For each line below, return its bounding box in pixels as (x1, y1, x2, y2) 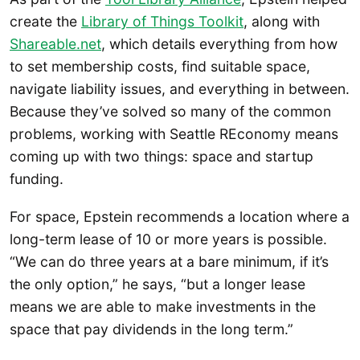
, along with (243, 12, 320, 30)
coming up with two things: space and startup (10, 147, 313, 165)
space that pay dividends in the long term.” (10, 321, 293, 338)
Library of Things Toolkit (81, 12, 243, 30)
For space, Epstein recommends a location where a (10, 208, 350, 226)
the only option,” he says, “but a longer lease (10, 276, 305, 293)
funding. (10, 170, 63, 187)
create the (10, 12, 81, 30)
